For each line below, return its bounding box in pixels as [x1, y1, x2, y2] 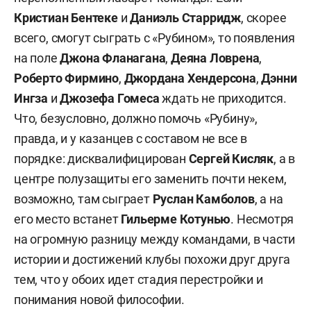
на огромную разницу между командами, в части [14, 232, 296, 246]
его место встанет [14, 212, 121, 226]
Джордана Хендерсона [124, 71, 256, 85]
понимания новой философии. [14, 292, 185, 307]
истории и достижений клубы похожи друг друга [14, 252, 291, 267]
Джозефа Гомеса [57, 91, 162, 106]
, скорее [241, 10, 287, 25]
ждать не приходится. [162, 91, 287, 106]
